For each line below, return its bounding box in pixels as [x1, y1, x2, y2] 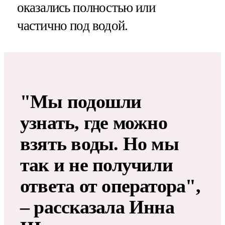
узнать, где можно [20, 111, 167, 133]
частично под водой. [17, 18, 128, 33]
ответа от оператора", [20, 175, 200, 196]
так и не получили [20, 154, 173, 175]
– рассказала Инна [20, 196, 174, 217]
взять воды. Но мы [20, 133, 179, 154]
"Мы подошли [20, 90, 142, 112]
